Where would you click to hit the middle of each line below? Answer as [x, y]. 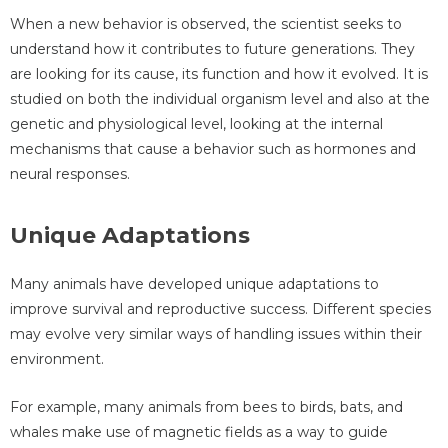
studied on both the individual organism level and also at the [220, 98]
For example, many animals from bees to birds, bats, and [206, 406]
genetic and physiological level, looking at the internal [196, 123]
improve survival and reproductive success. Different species [220, 309]
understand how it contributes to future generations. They [212, 48]
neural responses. [70, 173]
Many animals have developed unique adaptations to [194, 284]
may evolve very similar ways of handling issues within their [216, 334]
